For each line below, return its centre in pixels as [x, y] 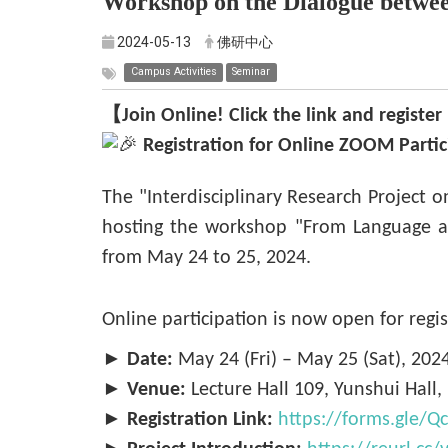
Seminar [251, 72]
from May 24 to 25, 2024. [206, 258]
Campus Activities [173, 72]
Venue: [156, 390]
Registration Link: [200, 420]
